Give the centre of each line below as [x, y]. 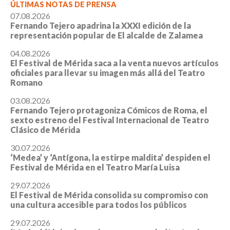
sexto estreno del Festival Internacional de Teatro [110, 120]
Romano [26, 83]
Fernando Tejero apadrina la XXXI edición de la [101, 26]
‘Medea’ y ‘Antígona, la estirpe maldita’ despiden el [110, 158]
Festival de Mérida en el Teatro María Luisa [95, 167]
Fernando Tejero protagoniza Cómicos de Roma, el [109, 110]
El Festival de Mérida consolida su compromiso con [109, 195]
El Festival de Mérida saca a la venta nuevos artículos [114, 63]
